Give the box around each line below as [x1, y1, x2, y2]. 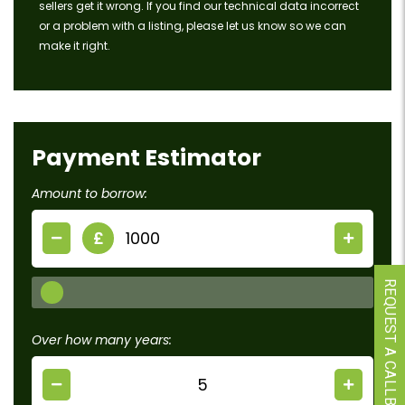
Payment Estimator [32, 141, 261, 174]
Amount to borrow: [32, 184, 147, 202]
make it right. [39, 37, 110, 53]
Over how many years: [32, 330, 172, 349]
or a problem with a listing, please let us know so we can [39, 17, 346, 33]
